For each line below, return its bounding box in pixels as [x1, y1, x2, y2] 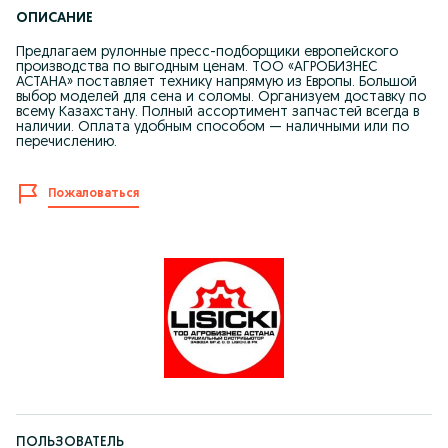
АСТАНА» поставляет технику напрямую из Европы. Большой [16, 75, 417, 90]
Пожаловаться [48, 188, 139, 200]
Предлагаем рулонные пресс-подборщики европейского [16, 45, 398, 60]
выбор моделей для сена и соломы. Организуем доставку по [16, 90, 426, 105]
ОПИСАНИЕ [16, 11, 93, 26]
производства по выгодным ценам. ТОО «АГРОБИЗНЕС [16, 60, 377, 75]
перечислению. [16, 135, 117, 150]
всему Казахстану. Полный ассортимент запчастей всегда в [16, 105, 419, 120]
